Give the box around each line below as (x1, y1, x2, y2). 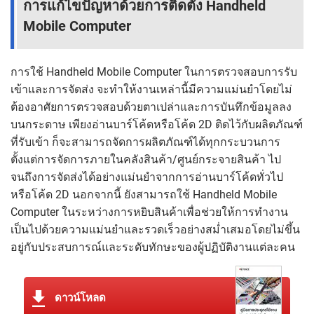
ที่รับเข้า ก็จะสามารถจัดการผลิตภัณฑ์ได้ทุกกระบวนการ (11, 135, 280, 149)
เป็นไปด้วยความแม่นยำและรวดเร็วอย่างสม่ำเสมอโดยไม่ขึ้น (11, 223, 300, 237)
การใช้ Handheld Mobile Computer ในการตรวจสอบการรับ (11, 65, 297, 79)
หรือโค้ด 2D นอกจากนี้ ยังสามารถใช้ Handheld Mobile (11, 188, 277, 202)
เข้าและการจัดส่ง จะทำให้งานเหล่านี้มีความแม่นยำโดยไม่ (11, 83, 292, 97)
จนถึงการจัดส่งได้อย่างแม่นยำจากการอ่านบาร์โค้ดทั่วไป (11, 170, 283, 184)
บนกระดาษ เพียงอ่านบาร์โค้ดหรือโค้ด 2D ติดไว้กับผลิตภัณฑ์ (11, 118, 303, 132)
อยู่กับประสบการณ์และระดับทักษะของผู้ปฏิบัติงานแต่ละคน (11, 240, 295, 254)
